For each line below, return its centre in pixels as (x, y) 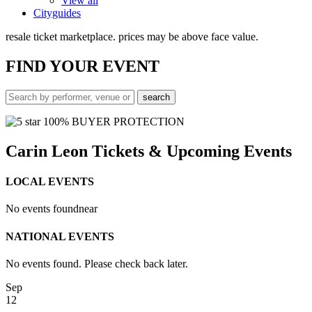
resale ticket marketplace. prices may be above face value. (132, 37)
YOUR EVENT (104, 66)
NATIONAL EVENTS (60, 236)
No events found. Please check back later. (97, 263)
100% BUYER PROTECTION (112, 121)
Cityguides (57, 13)
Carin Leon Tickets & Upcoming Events (149, 151)
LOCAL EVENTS (50, 181)
